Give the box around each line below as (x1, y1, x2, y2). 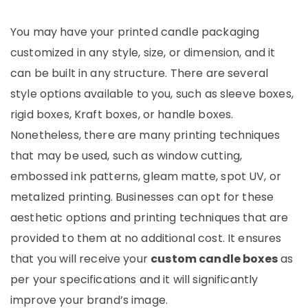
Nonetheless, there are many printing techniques (10, 127, 280, 144)
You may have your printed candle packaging (10, 24, 260, 41)
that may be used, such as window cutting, (10, 148, 243, 164)
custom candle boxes (151, 251, 278, 267)
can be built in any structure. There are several (10, 65, 269, 82)
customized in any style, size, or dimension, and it (10, 45, 276, 61)
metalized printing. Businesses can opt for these (10, 189, 274, 206)
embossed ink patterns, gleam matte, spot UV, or (10, 168, 282, 185)
